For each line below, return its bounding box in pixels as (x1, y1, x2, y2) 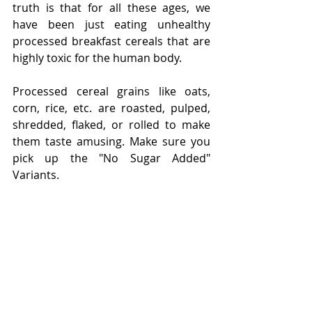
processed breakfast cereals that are (13, 33, 210, 49)
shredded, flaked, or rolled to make (13, 117, 210, 133)
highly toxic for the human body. (13, 50, 185, 66)
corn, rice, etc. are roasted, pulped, (13, 100, 210, 116)
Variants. (13, 167, 62, 183)
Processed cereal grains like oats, (13, 84, 210, 100)
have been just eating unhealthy (13, 17, 210, 33)
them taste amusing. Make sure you (13, 134, 210, 150)
